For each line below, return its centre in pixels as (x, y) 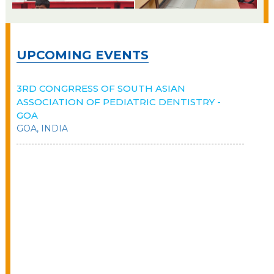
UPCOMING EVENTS (82, 55)
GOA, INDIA (42, 129)
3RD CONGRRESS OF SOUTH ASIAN (101, 89)
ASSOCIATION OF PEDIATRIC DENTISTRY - (118, 102)
